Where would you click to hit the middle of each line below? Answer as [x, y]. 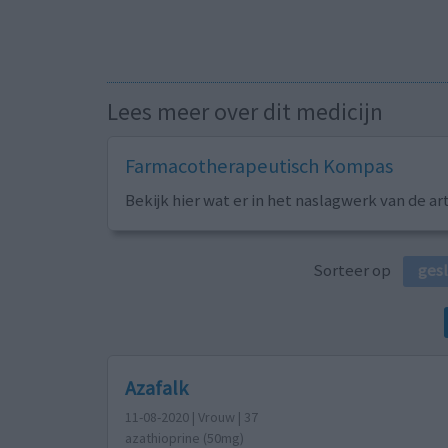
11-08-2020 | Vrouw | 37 [191, 417]
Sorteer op [358, 270]
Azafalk [156, 388]
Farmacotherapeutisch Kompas [258, 166]
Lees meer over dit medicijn [245, 112]
